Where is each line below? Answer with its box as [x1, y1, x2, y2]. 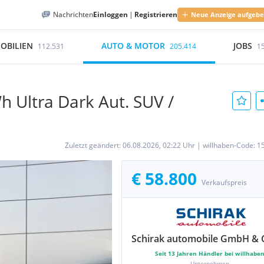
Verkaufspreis [202, 177, 247, 187]
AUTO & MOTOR [101, 40, 166, 51]
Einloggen [93, 9, 128, 19]
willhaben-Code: [203, 140, 257, 150]
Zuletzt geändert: [65, 140, 123, 150]
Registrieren [134, 9, 177, 19]
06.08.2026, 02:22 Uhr [123, 140, 195, 150]
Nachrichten [53, 9, 93, 19]
